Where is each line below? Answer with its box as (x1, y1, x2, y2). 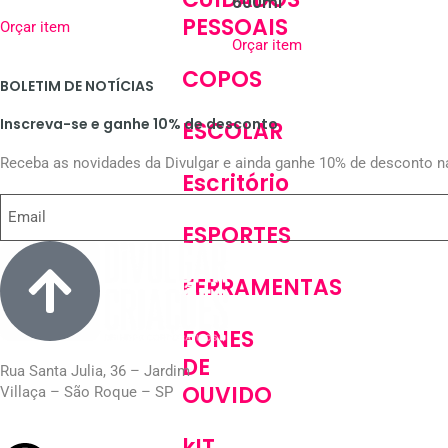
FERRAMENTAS (182, 271, 342, 303)
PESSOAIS (182, 11, 288, 43)
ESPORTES (182, 219, 291, 251)
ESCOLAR (182, 115, 283, 147)
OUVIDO (182, 379, 272, 411)
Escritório (182, 167, 289, 199)
